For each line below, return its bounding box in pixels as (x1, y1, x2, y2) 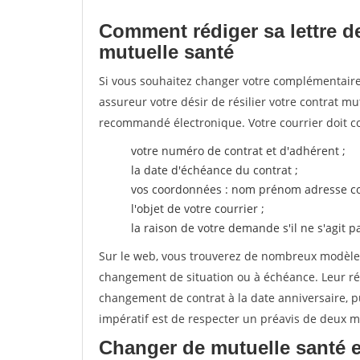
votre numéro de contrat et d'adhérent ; (131, 143, 346, 158)
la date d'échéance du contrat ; (131, 162, 298, 178)
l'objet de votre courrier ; (131, 201, 264, 216)
